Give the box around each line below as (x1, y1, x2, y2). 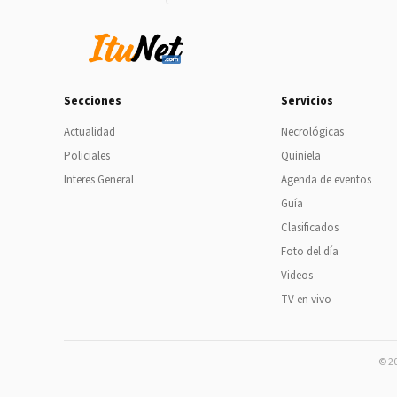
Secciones (64, 92, 121, 109)
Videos (280, 267, 313, 284)
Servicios (280, 92, 333, 109)
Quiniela (280, 147, 321, 164)
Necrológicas (280, 123, 344, 140)
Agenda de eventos (280, 171, 371, 188)
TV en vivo (280, 291, 331, 307)
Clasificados (280, 219, 339, 236)
